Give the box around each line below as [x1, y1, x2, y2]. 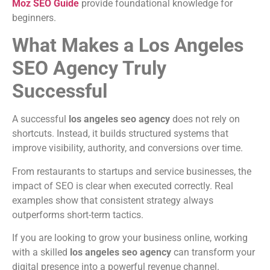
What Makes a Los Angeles [12, 34, 243, 57]
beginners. [12, 11, 56, 24]
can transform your [171, 246, 255, 258]
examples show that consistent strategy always [12, 194, 213, 206]
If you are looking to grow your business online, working [12, 231, 248, 243]
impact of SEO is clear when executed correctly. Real [12, 180, 233, 192]
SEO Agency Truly [12, 57, 166, 80]
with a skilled [12, 246, 70, 258]
